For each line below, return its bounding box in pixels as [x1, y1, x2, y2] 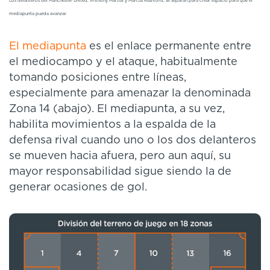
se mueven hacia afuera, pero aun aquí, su [9, 150, 231, 162]
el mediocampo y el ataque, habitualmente [9, 56, 237, 67]
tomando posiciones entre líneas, [9, 72, 186, 83]
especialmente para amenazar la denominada [9, 87, 251, 99]
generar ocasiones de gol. [9, 181, 150, 193]
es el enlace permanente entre [86, 40, 251, 52]
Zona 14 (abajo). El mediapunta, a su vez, [9, 103, 225, 115]
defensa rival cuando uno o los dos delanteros [9, 134, 256, 146]
